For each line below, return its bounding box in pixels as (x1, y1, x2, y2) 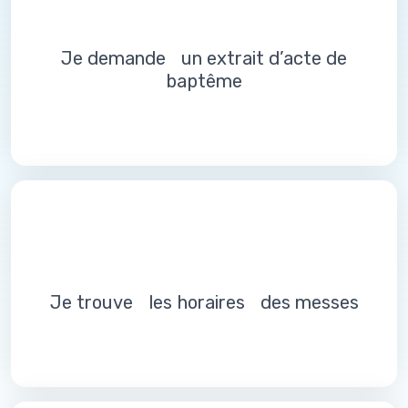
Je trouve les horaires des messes (49, 291, 359, 314)
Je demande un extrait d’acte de (61, 47, 347, 70)
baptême (166, 70, 242, 93)
